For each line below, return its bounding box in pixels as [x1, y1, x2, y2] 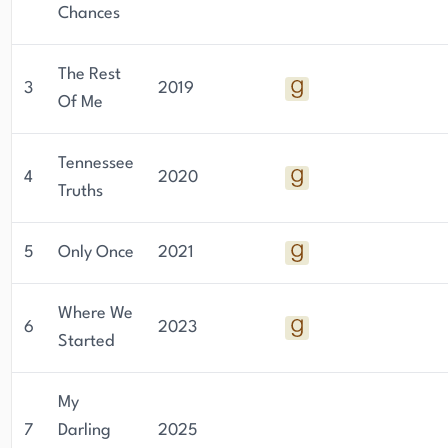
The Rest [58, 66, 121, 83]
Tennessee [58, 155, 134, 172]
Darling [58, 422, 111, 439]
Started [58, 333, 114, 350]
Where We [58, 305, 133, 322]
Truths [58, 183, 103, 200]
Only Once [58, 244, 134, 261]
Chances [58, 5, 120, 22]
